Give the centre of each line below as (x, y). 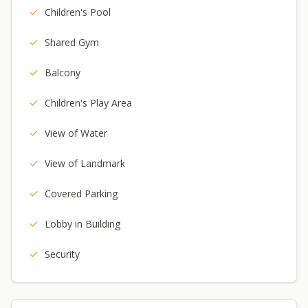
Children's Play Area (88, 103)
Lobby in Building (82, 224)
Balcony (63, 73)
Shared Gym (72, 42)
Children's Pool (78, 12)
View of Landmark (85, 163)
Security (62, 254)
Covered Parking (81, 194)
